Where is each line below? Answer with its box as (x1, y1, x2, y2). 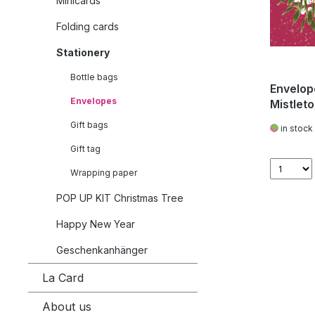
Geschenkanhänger (56, 244, 148, 256)
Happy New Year (56, 218, 135, 230)
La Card (42, 271, 84, 285)
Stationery (56, 46, 110, 58)
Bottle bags (70, 72, 118, 82)
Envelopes (70, 96, 117, 106)
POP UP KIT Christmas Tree (56, 192, 184, 204)
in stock (278, 123, 313, 134)
